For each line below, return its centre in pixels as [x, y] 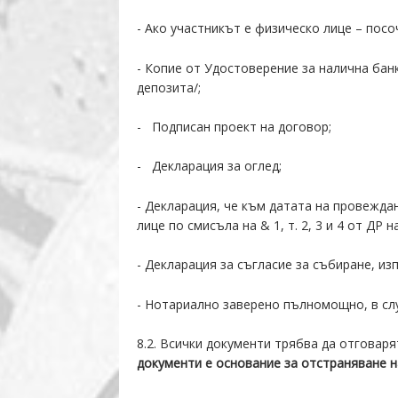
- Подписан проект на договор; [235, 126]
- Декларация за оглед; [210, 166]
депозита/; [169, 87]
